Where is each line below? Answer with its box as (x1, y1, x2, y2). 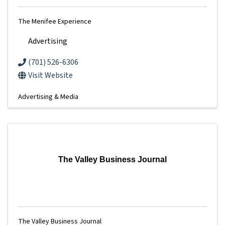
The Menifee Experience (18, 16, 91, 27)
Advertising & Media (18, 91, 78, 102)
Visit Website (28, 69, 73, 81)
